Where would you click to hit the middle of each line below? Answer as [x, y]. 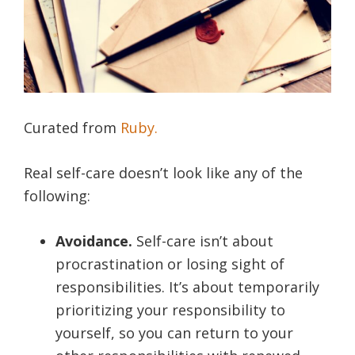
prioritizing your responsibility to [170, 309]
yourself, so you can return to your [174, 332]
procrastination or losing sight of [170, 263]
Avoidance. [94, 240]
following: [57, 195]
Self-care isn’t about [203, 240]
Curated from [72, 127]
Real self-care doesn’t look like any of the [163, 172]
